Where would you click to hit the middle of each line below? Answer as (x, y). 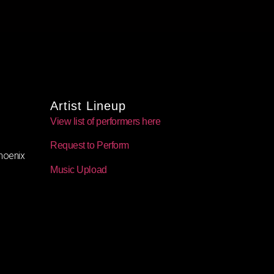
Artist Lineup (88, 106)
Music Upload (79, 169)
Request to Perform (90, 146)
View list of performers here (106, 121)
